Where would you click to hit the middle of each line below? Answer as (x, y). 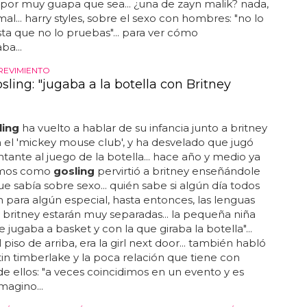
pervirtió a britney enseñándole (177, 171)
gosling (74, 171)
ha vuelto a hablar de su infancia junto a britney (143, 128)
